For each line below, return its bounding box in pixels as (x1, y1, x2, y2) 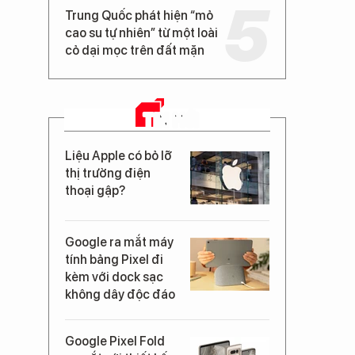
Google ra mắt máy (65, 235, 174, 250)
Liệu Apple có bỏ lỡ (65, 148, 172, 163)
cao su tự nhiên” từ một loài (65, 25, 218, 40)
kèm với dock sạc (65, 269, 163, 284)
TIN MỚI (143, 108, 200, 131)
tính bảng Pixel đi (65, 252, 163, 267)
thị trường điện (65, 166, 151, 181)
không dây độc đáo (65, 287, 175, 302)
